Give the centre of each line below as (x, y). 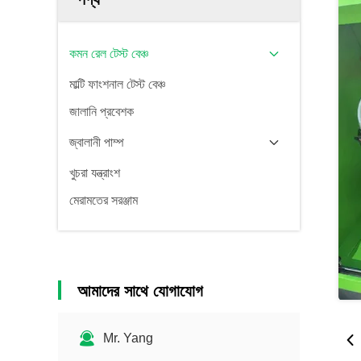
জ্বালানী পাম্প (97, 142)
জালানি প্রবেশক (102, 112)
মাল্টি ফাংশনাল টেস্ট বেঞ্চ (117, 84)
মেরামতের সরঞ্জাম (104, 200)
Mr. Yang (128, 338)
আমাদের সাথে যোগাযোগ (140, 291)
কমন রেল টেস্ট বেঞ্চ (109, 54)
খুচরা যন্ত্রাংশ (95, 173)
